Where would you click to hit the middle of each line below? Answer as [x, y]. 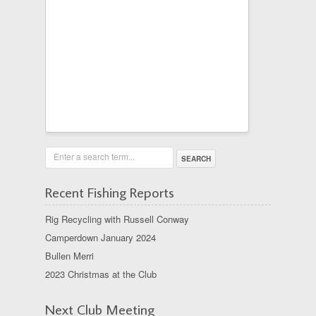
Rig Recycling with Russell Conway [117, 219]
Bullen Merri [69, 256]
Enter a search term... [94, 156]
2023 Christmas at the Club [101, 274]
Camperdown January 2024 [101, 237]
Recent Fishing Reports [110, 192]
